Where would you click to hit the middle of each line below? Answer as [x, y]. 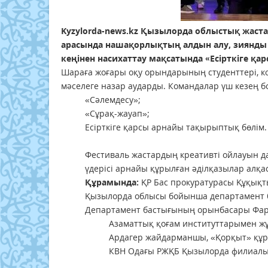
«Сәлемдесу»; [113, 100]
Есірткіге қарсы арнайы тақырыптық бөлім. [176, 127]
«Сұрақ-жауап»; [117, 114]
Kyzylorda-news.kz [100, 31]
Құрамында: [113, 182]
